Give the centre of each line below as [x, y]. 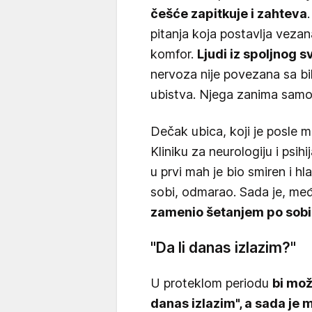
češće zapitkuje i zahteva [229, 14]
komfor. [174, 54]
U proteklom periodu [211, 283]
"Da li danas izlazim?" [223, 248]
